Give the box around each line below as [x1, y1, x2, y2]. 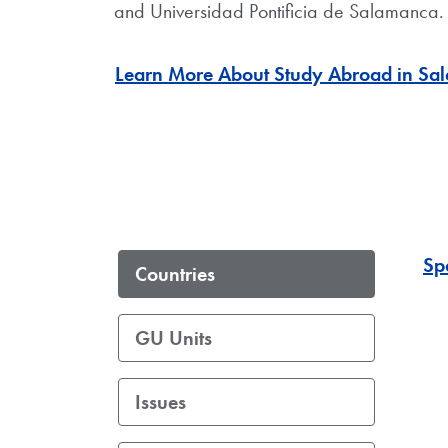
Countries [135, 260, 215, 287]
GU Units [135, 324, 212, 351]
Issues [135, 388, 186, 415]
